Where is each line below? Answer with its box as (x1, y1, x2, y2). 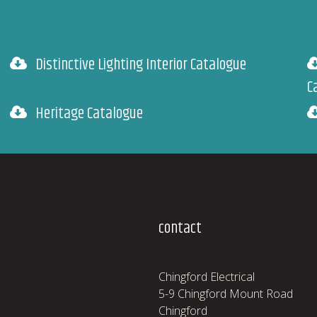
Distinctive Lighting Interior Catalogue (35, 52, 246, 77)
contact (158, 216, 202, 241)
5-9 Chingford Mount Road (158, 286, 293, 301)
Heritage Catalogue (35, 101, 143, 126)
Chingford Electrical (158, 269, 255, 284)
